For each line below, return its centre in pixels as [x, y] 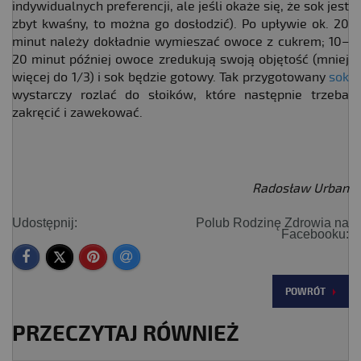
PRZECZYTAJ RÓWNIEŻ [126, 333]
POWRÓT [305, 292]
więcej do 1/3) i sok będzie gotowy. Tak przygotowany [170, 78]
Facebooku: [315, 234]
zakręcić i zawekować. [77, 113]
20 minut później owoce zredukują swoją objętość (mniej [180, 60]
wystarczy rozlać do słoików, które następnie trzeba [180, 95]
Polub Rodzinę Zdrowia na [272, 223]
